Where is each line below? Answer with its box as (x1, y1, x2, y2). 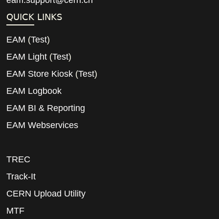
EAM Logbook (6, 86, 62, 96)
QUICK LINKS (6, 12, 63, 22)
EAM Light (6, 52, 47, 62)
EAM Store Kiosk (6, 69, 73, 79)
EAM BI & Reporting (6, 103, 86, 113)
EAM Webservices (6, 120, 79, 131)
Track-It (6, 172, 36, 182)
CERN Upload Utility (6, 189, 86, 199)
